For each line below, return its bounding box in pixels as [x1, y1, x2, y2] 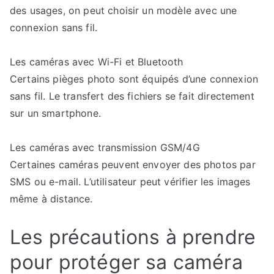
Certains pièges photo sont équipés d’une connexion [10, 73, 259, 85]
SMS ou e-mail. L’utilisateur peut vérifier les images [10, 176, 251, 188]
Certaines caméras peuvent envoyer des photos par [10, 158, 256, 171]
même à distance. [10, 193, 93, 205]
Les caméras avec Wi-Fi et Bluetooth [10, 56, 183, 68]
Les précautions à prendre [10, 225, 256, 249]
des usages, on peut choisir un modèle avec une [10, 4, 237, 17]
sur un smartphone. [10, 107, 101, 119]
